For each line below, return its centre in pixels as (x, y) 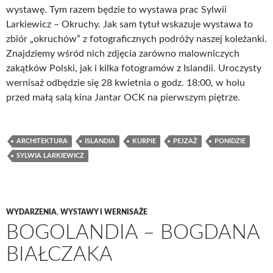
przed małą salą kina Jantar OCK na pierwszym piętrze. (123, 97)
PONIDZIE (230, 141)
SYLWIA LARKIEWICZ (50, 156)
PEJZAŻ (185, 141)
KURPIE (144, 141)
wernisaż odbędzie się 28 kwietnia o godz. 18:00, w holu (126, 83)
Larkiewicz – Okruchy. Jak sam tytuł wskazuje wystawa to (129, 24)
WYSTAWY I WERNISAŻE (104, 212)
